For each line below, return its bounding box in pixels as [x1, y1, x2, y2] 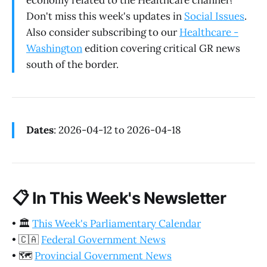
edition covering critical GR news [82, 42, 240, 55]
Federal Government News [41, 232, 166, 246]
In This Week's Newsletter [29, 188, 226, 209]
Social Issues [184, 10, 244, 23]
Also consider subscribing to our [26, 26, 179, 39]
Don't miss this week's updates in [26, 10, 184, 23]
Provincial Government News [35, 249, 172, 262]
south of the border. [26, 58, 119, 72]
